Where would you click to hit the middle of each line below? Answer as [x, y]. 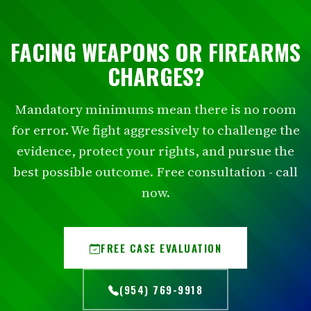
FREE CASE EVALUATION [161, 247]
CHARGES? [155, 76]
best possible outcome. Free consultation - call [155, 171]
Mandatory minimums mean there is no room [155, 109]
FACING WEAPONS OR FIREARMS [155, 51]
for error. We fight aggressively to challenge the [155, 129]
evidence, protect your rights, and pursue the [155, 150]
